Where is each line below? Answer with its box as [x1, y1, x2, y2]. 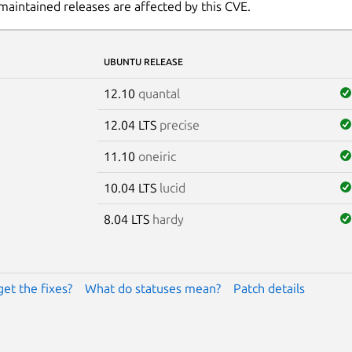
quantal [137, 86, 180, 101]
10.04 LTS [103, 180, 159, 195]
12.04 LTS [103, 117, 159, 132]
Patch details [233, 280, 305, 295]
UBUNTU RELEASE [103, 56, 183, 67]
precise [159, 117, 200, 132]
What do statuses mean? [84, 280, 221, 295]
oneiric [137, 148, 176, 163]
